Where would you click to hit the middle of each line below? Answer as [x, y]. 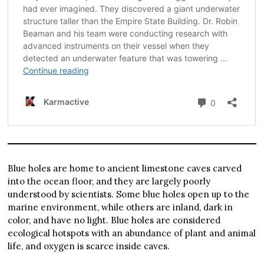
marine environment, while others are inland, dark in [121, 207]
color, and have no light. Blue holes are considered [114, 220]
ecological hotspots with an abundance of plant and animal [132, 233]
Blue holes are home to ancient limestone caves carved [125, 169]
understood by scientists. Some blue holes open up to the [129, 194]
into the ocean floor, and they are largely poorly [109, 181]
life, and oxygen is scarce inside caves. [89, 246]
